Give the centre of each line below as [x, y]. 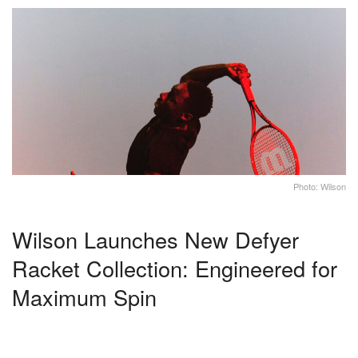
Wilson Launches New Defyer [155, 239]
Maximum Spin [84, 296]
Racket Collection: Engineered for [175, 268]
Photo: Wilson [320, 187]
